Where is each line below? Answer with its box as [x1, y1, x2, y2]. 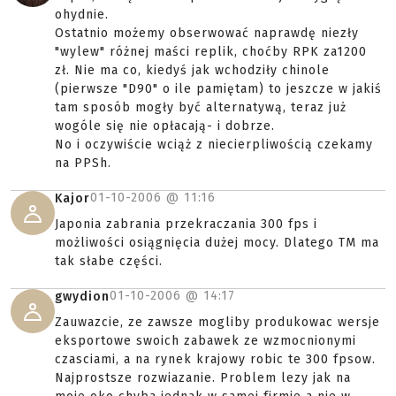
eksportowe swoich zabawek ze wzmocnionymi [55, 333, 356, 348]
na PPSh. [55, 156, 111, 171]
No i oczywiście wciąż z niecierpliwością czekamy [55, 137, 373, 152]
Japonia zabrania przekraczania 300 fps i [55, 217, 317, 232]
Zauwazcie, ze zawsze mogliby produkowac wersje [55, 315, 380, 330]
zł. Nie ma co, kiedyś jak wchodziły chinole [55, 63, 330, 78]
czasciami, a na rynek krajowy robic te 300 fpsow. [55, 352, 376, 367]
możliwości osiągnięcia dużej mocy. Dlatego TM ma [55, 235, 379, 250]
